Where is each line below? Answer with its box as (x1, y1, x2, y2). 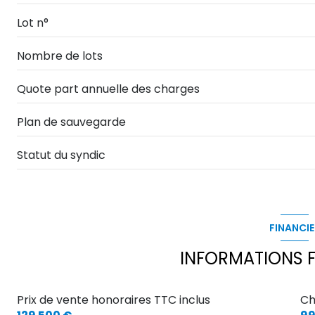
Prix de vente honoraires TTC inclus (17, 292, 210, 309)
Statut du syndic (17, 146, 105, 163)
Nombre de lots (17, 47, 103, 64)
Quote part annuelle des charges (17, 80, 200, 97)
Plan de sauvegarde (17, 113, 126, 130)
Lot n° (17, 14, 49, 31)
